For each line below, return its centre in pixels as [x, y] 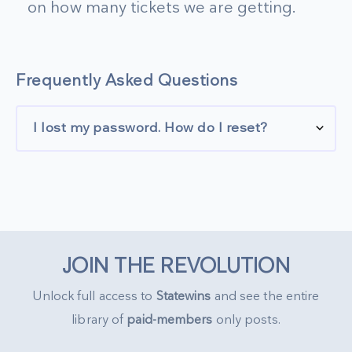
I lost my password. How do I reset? [150, 128]
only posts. [246, 320]
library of [99, 320]
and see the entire [267, 296]
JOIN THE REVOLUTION [176, 266]
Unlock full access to [94, 296]
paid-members [170, 320]
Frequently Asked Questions [126, 81]
